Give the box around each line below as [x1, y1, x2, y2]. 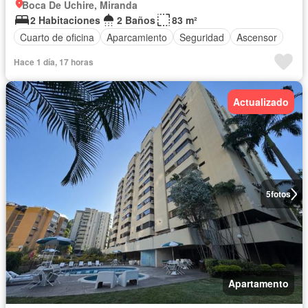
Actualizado [233, 95, 289, 109]
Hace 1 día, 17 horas [14, 56, 93, 69]
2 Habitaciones [30, 13, 100, 27]
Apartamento [228, 276, 289, 291]
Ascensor [236, 30, 277, 44]
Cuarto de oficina [20, 30, 94, 44]
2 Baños [117, 13, 155, 27]
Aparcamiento [107, 30, 167, 44]
